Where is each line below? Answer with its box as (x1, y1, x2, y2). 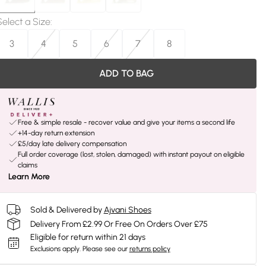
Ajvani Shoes (103, 204, 151, 215)
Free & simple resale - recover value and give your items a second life (17, 118, 235, 126)
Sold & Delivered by (30, 204, 102, 215)
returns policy (129, 245, 170, 253)
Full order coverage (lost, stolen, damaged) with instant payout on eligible (17, 150, 245, 159)
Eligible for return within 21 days (30, 232, 145, 242)
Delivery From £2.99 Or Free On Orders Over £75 (30, 218, 208, 229)
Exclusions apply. (30, 245, 81, 253)
